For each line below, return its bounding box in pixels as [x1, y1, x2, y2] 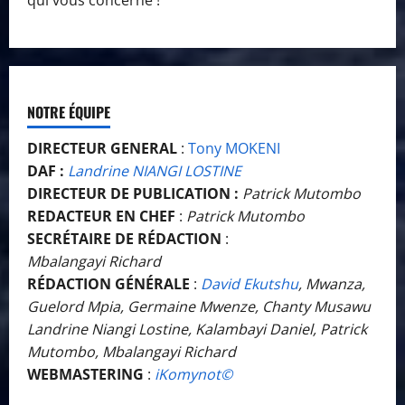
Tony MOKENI [188, 138, 280, 159]
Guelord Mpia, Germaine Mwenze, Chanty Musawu [27, 297, 371, 317]
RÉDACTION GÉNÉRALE [27, 274, 190, 295]
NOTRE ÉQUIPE [27, 101, 110, 124]
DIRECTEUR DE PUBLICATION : [27, 184, 239, 204]
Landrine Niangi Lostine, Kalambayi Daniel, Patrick [27, 319, 367, 340]
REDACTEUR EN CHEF [27, 206, 175, 227]
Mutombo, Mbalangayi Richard [27, 342, 236, 363]
